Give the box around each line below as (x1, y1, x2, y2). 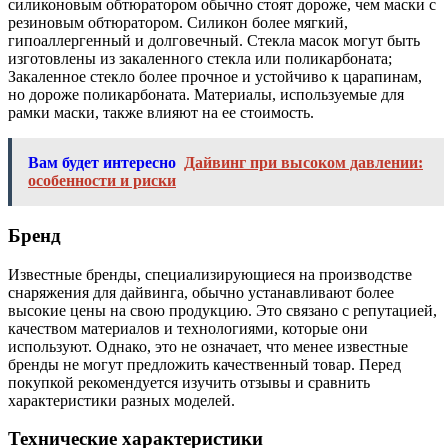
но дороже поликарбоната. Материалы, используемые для (8, 86, 404, 104)
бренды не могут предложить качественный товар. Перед (8, 355, 401, 373)
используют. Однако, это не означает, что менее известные (8, 337, 408, 355)
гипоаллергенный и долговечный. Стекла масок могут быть (8, 32, 420, 50)
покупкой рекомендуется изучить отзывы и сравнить (8, 373, 370, 391)
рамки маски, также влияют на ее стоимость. (8, 104, 314, 122)
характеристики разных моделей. (8, 391, 235, 409)
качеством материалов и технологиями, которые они (8, 319, 368, 337)
